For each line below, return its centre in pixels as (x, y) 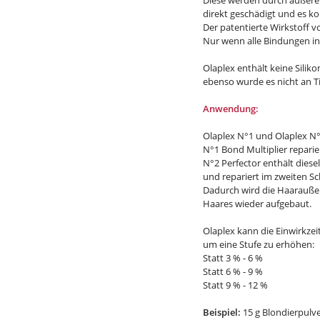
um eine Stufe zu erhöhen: (259, 244)
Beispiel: (222, 312)
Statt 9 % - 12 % (235, 285)
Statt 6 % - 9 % (233, 271)
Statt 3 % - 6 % (233, 258)
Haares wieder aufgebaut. (257, 204)
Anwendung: (231, 109)
